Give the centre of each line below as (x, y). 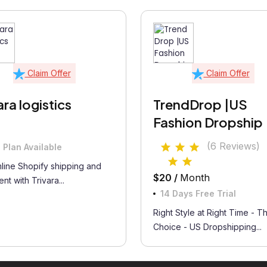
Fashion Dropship (208, 122)
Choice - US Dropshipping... (207, 227)
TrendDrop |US (200, 104)
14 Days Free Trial (198, 193)
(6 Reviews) (233, 146)
